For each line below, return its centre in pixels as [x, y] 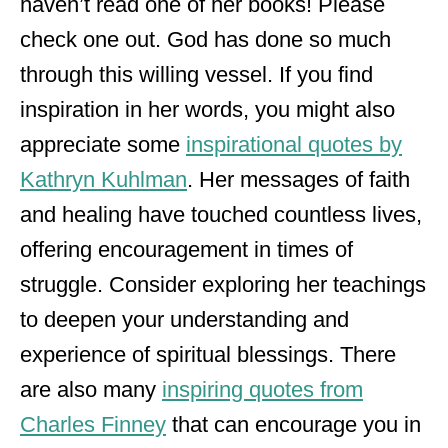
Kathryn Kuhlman [103, 179]
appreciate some [103, 144]
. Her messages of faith [298, 179]
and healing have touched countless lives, [221, 214]
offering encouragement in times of [186, 249]
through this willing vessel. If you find [196, 74]
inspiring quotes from [262, 389]
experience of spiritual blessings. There [208, 354]
